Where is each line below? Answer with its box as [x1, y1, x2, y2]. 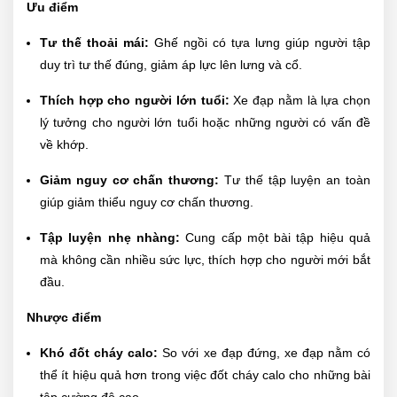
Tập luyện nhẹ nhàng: [40, 230, 180, 245]
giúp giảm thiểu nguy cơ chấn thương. [40, 194, 253, 209]
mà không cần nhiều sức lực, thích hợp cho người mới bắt [40, 252, 370, 267]
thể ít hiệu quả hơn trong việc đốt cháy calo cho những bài [40, 367, 370, 382]
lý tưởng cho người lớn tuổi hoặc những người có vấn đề [40, 114, 370, 129]
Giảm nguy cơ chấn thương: [40, 172, 220, 187]
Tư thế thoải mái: [40, 35, 149, 50]
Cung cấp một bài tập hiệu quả [179, 230, 371, 245]
